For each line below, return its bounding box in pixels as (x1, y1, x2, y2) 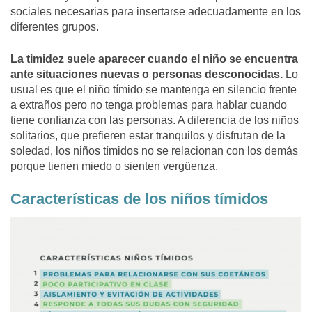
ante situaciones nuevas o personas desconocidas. (10, 68, 283, 81)
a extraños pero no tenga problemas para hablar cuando (10, 98, 287, 112)
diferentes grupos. (10, 20, 99, 34)
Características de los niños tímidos (10, 190, 268, 208)
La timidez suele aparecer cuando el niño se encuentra (10, 52, 298, 66)
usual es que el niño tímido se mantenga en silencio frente (10, 83, 297, 97)
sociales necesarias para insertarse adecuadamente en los (10, 5, 301, 19)
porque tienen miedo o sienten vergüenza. (10, 159, 218, 173)
